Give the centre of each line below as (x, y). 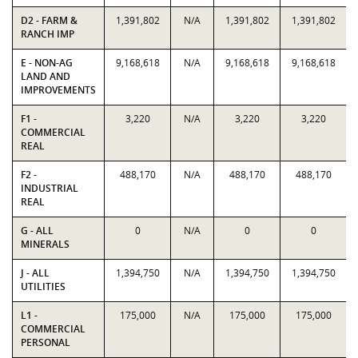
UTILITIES (43, 286)
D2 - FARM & (49, 20)
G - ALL (37, 231)
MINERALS (45, 244)
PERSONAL (46, 342)
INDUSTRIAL (50, 188)
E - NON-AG (47, 63)
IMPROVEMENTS (58, 90)
